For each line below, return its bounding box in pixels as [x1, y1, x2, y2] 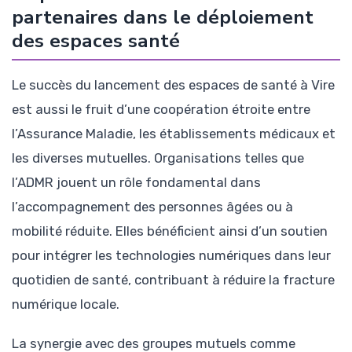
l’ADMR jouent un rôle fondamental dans [12, 174, 261, 190]
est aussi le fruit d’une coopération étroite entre [12, 101, 310, 117]
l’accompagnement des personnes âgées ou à [12, 198, 293, 214]
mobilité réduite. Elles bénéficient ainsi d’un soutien [12, 222, 328, 239]
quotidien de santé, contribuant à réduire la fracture [12, 271, 335, 288]
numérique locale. [12, 295, 119, 312]
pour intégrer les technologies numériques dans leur [12, 247, 331, 263]
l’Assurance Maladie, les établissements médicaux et [12, 125, 335, 141]
